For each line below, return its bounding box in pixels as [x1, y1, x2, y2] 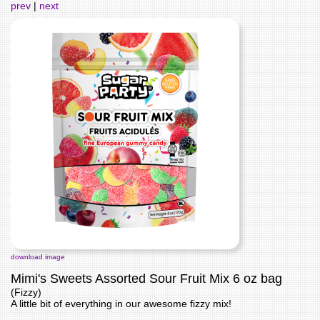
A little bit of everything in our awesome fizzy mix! [11, 297, 231, 309]
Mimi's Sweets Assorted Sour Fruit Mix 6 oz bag [11, 271, 282, 286]
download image [11, 252, 65, 261]
